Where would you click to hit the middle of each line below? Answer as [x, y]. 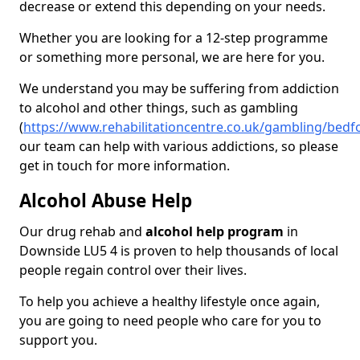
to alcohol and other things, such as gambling [159, 108]
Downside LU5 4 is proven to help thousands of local [179, 251]
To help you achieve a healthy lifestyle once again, [170, 302]
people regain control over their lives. [135, 270]
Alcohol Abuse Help [106, 201]
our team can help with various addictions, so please [179, 147]
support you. [60, 340]
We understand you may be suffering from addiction [179, 89]
